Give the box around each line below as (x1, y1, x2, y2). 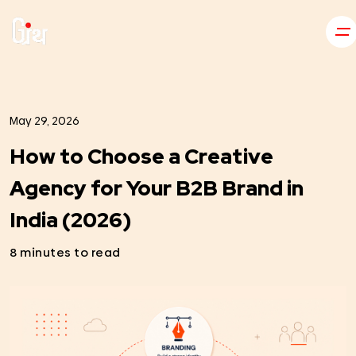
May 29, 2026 (10, 113, 79, 129)
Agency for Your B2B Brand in (10, 175, 304, 202)
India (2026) (10, 207, 131, 234)
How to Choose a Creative (10, 143, 273, 170)
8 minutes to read (10, 244, 121, 261)
